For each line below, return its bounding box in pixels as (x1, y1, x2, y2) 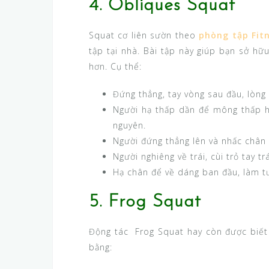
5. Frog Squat (89, 193, 201, 212)
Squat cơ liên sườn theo (89, 29, 199, 41)
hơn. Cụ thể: (89, 61, 142, 73)
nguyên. (113, 119, 146, 131)
